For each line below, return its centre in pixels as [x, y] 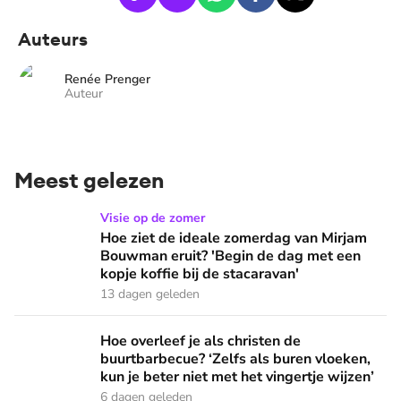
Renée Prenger [107, 79]
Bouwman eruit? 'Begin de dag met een [230, 256]
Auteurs [53, 39]
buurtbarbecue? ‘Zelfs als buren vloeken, [235, 359]
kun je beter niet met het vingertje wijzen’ [237, 377]
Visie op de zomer [153, 218]
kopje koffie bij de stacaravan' [200, 274]
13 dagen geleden [150, 294]
